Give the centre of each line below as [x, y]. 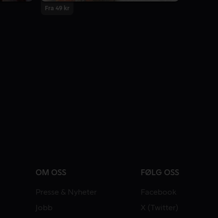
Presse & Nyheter [66, 192]
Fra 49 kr [57, 9]
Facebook [159, 192]
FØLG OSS [160, 173]
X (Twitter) [160, 208]
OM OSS [51, 173]
